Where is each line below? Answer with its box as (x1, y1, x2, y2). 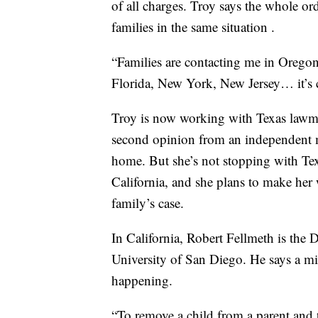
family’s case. (111, 194, 184, 212)
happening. (111, 271, 172, 290)
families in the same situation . (111, 18, 275, 36)
